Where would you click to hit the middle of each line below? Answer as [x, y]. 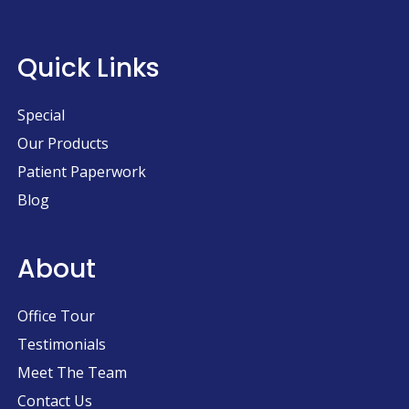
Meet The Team [72, 372]
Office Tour [56, 316]
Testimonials [62, 344]
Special [41, 115]
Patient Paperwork [82, 172]
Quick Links [89, 68]
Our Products [63, 143]
